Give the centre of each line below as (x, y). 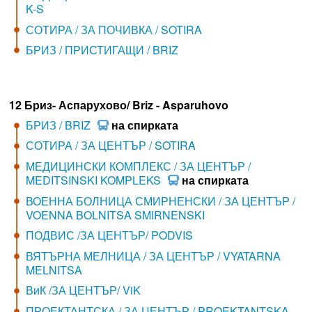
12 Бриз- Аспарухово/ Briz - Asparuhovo (118, 104)
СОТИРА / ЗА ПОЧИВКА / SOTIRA (114, 29)
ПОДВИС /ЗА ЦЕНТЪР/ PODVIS (109, 235)
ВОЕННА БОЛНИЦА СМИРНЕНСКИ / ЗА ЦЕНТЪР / (160, 201)
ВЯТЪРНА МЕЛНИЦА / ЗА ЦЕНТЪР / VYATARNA (153, 256)
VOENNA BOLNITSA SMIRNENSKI (115, 214)
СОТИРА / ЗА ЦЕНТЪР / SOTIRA (110, 146)
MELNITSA (54, 270)
